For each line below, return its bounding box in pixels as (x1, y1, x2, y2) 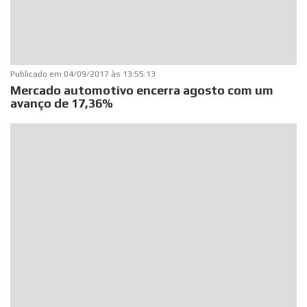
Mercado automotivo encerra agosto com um (10, 83, 274, 98)
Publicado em (10, 69, 64, 79)
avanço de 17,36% (10, 96, 114, 111)
